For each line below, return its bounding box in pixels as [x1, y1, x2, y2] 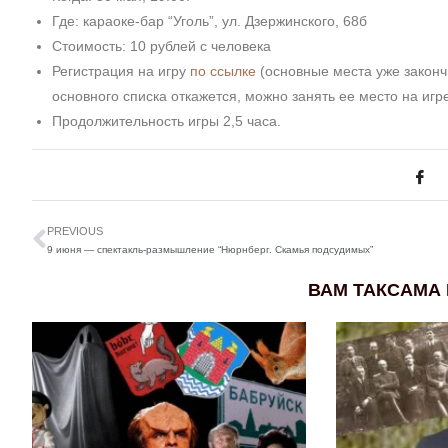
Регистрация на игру [52, 63, 190, 79]
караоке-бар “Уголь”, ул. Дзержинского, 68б [83, 13, 367, 29]
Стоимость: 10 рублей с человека [52, 38, 271, 54]
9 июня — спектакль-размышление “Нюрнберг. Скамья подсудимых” [47, 244, 373, 255]
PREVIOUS [47, 225, 103, 237]
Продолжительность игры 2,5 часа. [52, 113, 281, 129]
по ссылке [190, 63, 256, 79]
